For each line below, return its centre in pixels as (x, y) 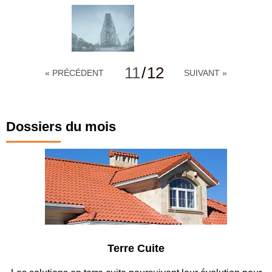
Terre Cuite (125, 248)
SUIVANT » (206, 73)
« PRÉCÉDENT (74, 73)
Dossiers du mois (61, 126)
